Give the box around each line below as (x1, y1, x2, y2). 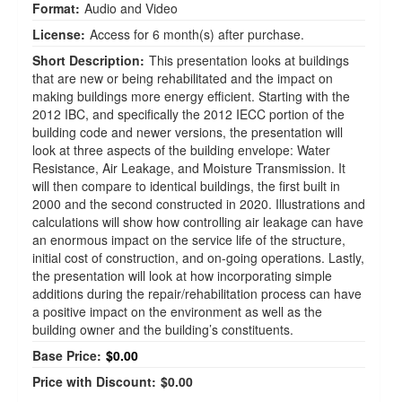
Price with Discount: (32, 372, 156, 390)
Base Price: (32, 346, 101, 364)
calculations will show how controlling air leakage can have (32, 213, 363, 231)
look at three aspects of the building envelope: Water (32, 141, 330, 159)
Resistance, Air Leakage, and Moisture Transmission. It (32, 159, 345, 177)
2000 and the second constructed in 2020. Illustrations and (32, 195, 365, 213)
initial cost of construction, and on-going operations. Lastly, (32, 249, 364, 267)
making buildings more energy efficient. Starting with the (32, 87, 350, 105)
